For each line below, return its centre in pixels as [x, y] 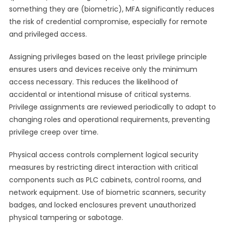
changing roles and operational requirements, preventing [109, 120]
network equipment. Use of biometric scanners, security [107, 192]
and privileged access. [48, 34]
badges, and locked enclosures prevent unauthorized [102, 205]
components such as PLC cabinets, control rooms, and [105, 180]
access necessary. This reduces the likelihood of [93, 82]
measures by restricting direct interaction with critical [103, 167]
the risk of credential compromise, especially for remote [108, 22]
